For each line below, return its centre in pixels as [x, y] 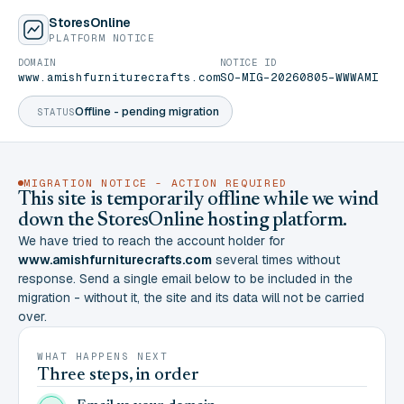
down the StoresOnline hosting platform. [183, 221]
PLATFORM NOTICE [102, 38]
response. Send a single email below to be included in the [185, 279]
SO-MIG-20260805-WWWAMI [299, 77]
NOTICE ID [249, 62]
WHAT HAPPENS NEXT [103, 356]
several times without [276, 260]
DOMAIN [37, 62]
